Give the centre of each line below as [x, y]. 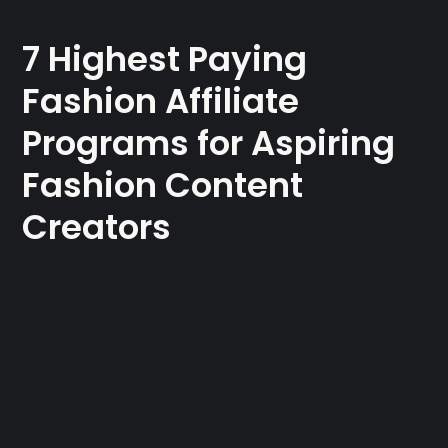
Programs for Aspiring [209, 142]
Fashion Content [163, 184]
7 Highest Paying [165, 58]
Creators [97, 226]
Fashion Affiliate [161, 100]
